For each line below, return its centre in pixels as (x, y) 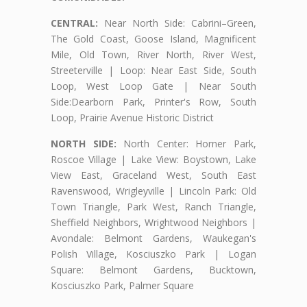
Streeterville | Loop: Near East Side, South (153, 71)
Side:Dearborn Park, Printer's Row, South (153, 102)
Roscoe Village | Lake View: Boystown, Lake (153, 160)
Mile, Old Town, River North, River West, (153, 55)
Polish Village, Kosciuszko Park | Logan (153, 254)
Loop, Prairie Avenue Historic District (132, 118)
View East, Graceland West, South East (153, 175)
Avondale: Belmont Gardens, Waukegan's (153, 238)
